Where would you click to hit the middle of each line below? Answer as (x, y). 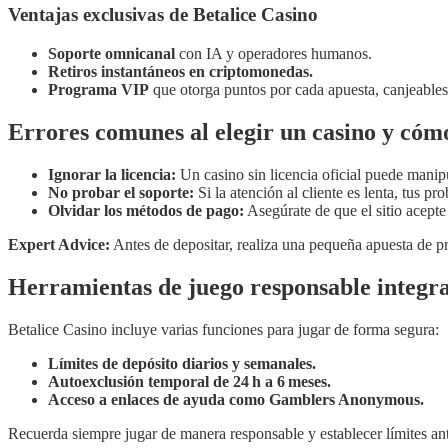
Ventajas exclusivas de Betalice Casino (163, 15)
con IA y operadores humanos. (273, 53)
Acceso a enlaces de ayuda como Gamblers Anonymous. (236, 399)
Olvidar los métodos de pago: (146, 210)
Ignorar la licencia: (112, 174)
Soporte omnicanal (111, 53)
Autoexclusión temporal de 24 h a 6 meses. (189, 381)
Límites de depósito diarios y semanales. (182, 363)
